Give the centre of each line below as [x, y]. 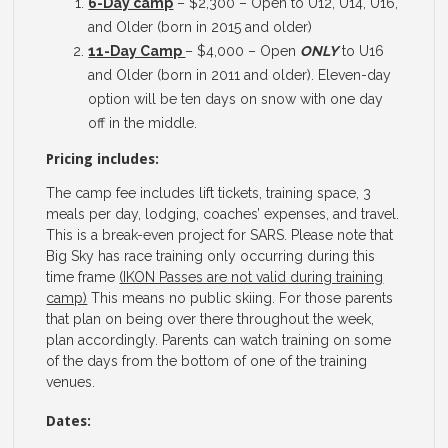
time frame [83, 277]
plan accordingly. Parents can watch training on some [219, 340]
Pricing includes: [103, 159]
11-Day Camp [137, 51]
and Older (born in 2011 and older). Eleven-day [240, 75]
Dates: [69, 421]
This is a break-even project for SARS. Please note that [220, 235]
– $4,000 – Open [243, 51]
